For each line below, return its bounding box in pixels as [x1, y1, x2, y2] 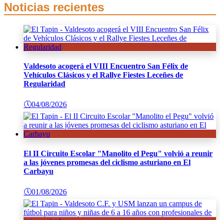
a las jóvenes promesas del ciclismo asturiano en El [24, 158, 191, 166]
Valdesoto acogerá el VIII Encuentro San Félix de [24, 62, 188, 70]
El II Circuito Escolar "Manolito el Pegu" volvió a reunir [24, 149, 213, 158]
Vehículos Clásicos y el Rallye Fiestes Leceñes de [24, 71, 183, 79]
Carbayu [24, 166, 54, 175]
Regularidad [24, 80, 65, 88]
